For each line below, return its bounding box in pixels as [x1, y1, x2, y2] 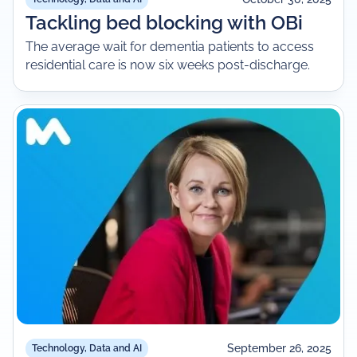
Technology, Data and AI [32, 342, 143, 354]
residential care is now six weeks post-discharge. [25, 57, 311, 73]
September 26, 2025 [226, 342, 331, 355]
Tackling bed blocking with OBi [25, 11, 304, 34]
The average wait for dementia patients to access [25, 38, 315, 54]
